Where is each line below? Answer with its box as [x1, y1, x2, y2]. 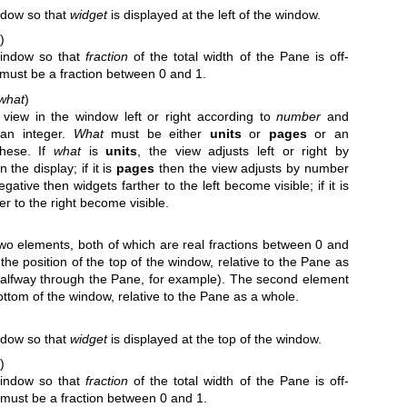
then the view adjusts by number [154, 160, 350, 175]
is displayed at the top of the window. [107, 331, 323, 346]
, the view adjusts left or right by [137, 143, 349, 158]
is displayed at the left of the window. [107, 6, 322, 22]
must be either [103, 125, 210, 141]
